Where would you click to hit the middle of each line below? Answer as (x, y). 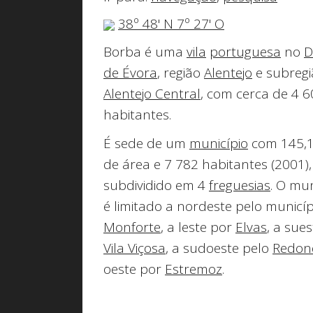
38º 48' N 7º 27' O (171, 23)
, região (181, 73)
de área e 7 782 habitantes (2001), (208, 164)
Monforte (132, 227)
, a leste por (198, 227)
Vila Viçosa (134, 248)
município (219, 143)
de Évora (130, 73)
